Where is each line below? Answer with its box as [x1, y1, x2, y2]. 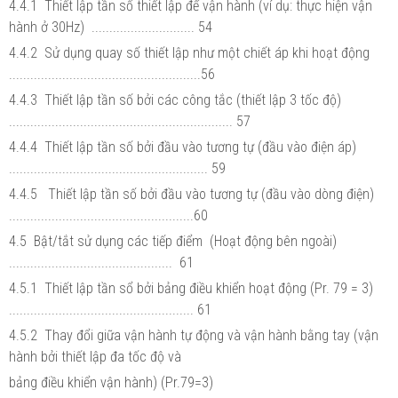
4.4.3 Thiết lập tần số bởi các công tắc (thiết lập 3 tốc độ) [9, 91, 345, 108]
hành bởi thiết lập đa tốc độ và [9, 347, 185, 365]
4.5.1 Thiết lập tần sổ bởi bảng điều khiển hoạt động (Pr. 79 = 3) [9, 279, 377, 297]
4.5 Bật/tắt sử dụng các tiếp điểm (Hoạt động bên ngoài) [9, 232, 340, 250]
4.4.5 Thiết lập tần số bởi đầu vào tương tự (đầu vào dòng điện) [9, 185, 378, 203]
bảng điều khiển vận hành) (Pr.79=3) [9, 373, 217, 391]
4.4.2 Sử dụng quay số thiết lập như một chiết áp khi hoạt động [9, 44, 373, 61]
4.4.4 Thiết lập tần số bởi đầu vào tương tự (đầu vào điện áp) [9, 138, 360, 155]
